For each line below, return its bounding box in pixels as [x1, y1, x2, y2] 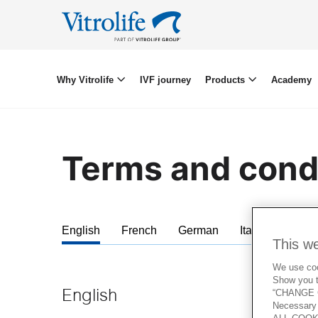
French [121, 224, 157, 236]
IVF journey [139, 74, 191, 85]
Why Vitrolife [56, 74, 116, 85]
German [178, 224, 219, 236]
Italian [240, 224, 270, 236]
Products [204, 74, 248, 85]
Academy [270, 74, 312, 85]
